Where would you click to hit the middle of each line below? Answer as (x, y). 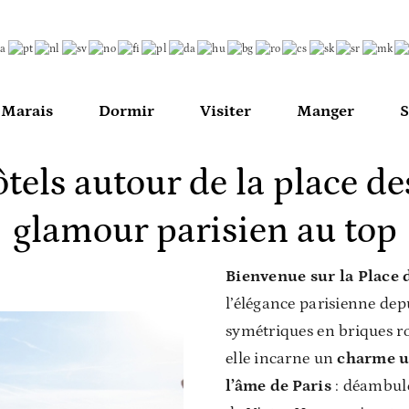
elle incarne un (282, 358)
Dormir (126, 111)
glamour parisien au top (204, 231)
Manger (325, 111)
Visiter (225, 111)
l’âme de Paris (278, 386)
